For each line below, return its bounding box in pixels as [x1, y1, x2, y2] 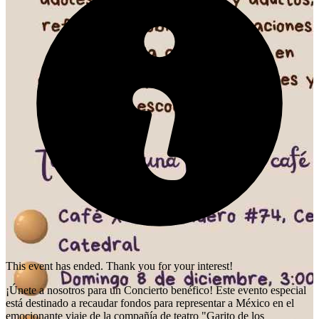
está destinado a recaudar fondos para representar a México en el [6, 296, 294, 309]
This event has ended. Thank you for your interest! [6, 259, 233, 272]
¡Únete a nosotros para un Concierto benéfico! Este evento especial [6, 283, 306, 296]
